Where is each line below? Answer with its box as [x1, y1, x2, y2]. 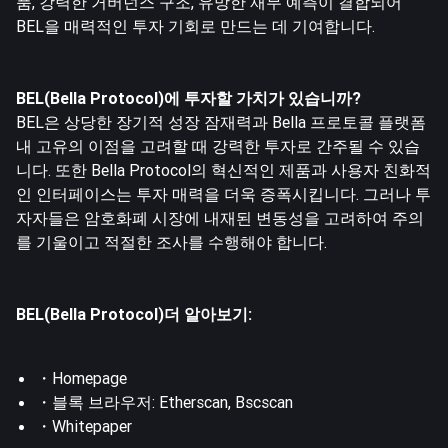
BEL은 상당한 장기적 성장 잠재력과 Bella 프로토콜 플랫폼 [16, 111, 426, 132]
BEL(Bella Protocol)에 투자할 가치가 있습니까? [16, 87, 361, 108]
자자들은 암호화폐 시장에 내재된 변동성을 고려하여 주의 [16, 207, 424, 228]
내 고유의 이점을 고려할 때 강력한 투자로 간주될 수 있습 [16, 135, 420, 156]
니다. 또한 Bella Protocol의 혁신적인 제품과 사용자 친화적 [16, 159, 431, 180]
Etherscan [159, 391, 228, 412]
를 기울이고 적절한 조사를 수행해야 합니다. [16, 231, 327, 252]
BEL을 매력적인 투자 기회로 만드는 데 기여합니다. [16, 15, 375, 36]
